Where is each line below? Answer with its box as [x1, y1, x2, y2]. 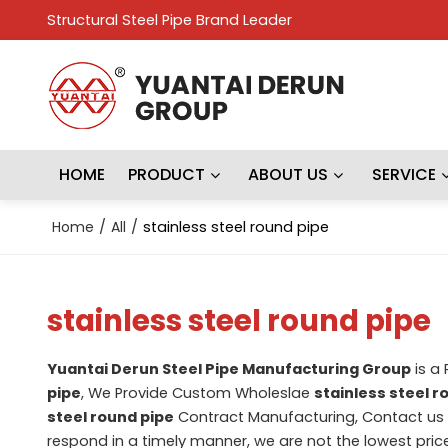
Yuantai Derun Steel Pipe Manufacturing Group [46, 358, 411, 379]
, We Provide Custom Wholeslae [80, 382, 314, 403]
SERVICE [371, 163, 436, 186]
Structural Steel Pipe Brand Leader [46, 10, 292, 30]
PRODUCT [128, 163, 206, 186]
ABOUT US [248, 163, 329, 186]
